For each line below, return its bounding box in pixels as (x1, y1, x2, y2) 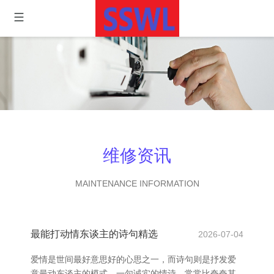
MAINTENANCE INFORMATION (75, 179, 199, 188)
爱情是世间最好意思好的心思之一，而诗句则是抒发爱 (31, 254, 236, 264)
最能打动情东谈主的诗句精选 (31, 229, 158, 239)
